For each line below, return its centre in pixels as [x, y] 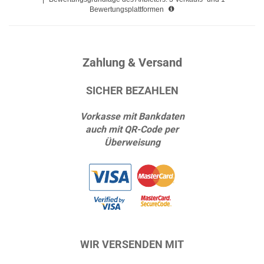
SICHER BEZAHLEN [132, 90]
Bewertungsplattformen [127, 9]
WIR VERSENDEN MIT [132, 244]
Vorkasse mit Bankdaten [132, 116]
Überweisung [132, 142]
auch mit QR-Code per [132, 129]
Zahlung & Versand [132, 62]
